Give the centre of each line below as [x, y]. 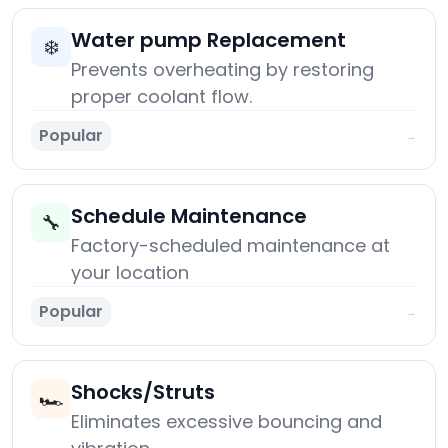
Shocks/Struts [143, 392]
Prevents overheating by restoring [222, 70]
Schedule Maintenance [189, 216]
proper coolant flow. [161, 97]
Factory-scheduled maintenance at [230, 246]
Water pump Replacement [208, 40]
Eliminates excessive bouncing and [226, 422]
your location [130, 273]
